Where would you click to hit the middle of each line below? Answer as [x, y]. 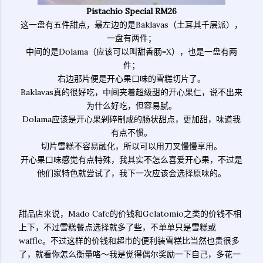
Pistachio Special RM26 [131, 11]
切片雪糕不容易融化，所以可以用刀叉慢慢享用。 [131, 146]
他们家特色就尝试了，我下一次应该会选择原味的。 [131, 173]
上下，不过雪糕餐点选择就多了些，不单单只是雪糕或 [117, 227]
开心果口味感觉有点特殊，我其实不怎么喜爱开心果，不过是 [131, 160]
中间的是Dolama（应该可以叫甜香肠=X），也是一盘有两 [131, 52]
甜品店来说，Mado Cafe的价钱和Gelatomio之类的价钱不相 [130, 214]
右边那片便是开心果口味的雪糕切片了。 [131, 79]
